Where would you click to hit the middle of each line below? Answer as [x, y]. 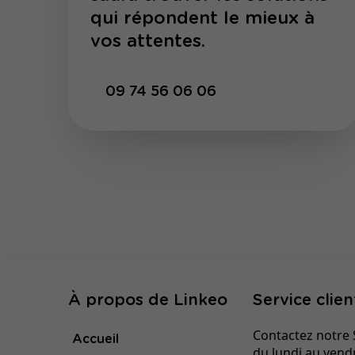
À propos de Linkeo [147, 301]
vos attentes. [147, 42]
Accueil [95, 340]
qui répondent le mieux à [202, 19]
